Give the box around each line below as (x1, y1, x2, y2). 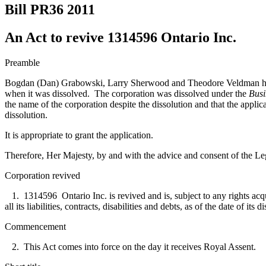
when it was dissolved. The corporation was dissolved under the (5, 88, 249, 99)
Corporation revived (5, 170, 80, 180)
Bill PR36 (5, 1, 64, 17)
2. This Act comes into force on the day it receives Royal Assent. (5, 241, 256, 252)
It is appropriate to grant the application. (5, 129, 153, 140)
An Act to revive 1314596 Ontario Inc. (5, 29, 236, 45)
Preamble (5, 57, 40, 68)
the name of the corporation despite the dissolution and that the (5, 99, 240, 109)
